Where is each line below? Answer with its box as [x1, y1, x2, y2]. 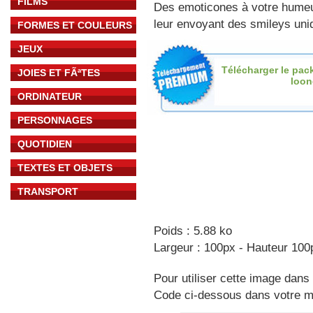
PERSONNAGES [17, 115, 92, 126]
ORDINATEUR [17, 91, 82, 102]
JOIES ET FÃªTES [17, 67, 100, 78]
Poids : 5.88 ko [154, 224, 232, 238]
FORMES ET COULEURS [17, 20, 132, 31]
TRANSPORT [17, 186, 78, 197]
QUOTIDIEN [17, 138, 72, 150]
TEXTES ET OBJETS [17, 162, 112, 173]
